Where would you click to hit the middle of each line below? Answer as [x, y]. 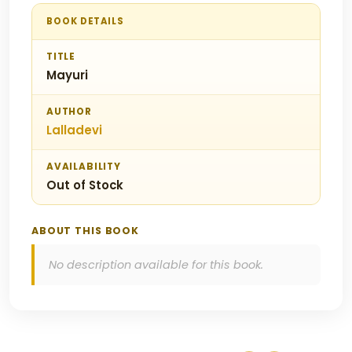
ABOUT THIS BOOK [86, 230]
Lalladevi [74, 130]
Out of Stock [85, 185]
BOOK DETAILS [86, 21]
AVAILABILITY [84, 166]
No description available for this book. [156, 264]
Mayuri [67, 75]
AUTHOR [69, 111]
